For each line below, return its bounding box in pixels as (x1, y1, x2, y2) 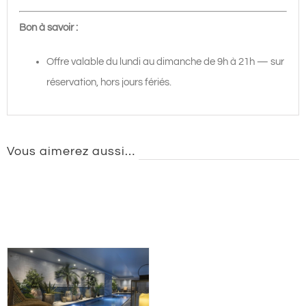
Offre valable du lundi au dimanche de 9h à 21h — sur (46, 56, 285, 67)
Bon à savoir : (19, 22, 79, 33)
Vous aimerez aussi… (6, 144, 135, 158)
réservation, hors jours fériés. (46, 76, 172, 87)
